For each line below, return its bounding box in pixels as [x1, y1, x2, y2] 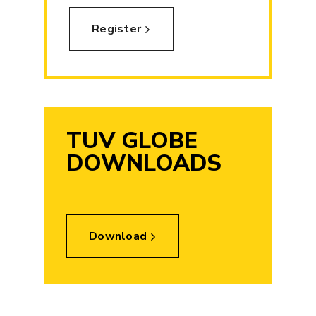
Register [92, 21, 142, 37]
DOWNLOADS [66, 148, 222, 179]
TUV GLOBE [66, 126, 198, 157]
